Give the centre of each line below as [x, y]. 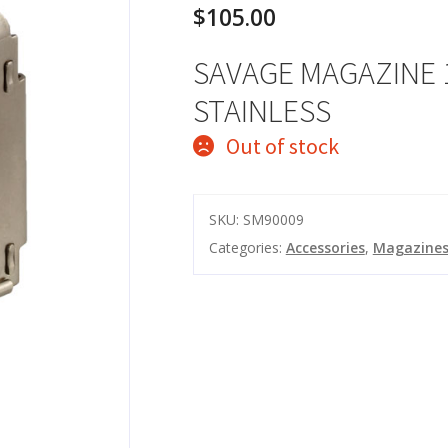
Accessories [325, 248]
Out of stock [282, 146]
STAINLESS [261, 111]
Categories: [247, 248]
